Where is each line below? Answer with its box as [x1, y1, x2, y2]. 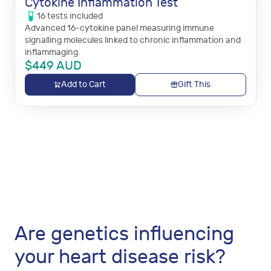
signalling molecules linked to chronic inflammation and [25, 35, 241, 45]
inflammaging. [25, 47, 80, 57]
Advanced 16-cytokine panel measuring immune [25, 23, 214, 33]
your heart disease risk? [15, 246, 226, 269]
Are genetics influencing [15, 223, 234, 246]
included [68, 11, 103, 21]
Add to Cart [61, 79, 106, 90]
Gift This [178, 79, 211, 90]
